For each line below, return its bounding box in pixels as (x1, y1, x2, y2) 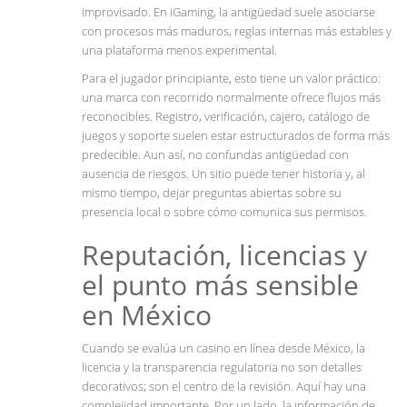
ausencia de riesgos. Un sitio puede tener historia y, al (82, 165, 365, 183)
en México (82, 296, 212, 334)
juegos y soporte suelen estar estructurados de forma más (82, 127, 390, 144)
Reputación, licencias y (82, 236, 367, 274)
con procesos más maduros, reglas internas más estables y (82, 23, 392, 40)
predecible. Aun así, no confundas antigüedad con (82, 146, 349, 164)
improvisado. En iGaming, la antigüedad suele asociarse (82, 4, 375, 21)
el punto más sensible (82, 266, 359, 304)
